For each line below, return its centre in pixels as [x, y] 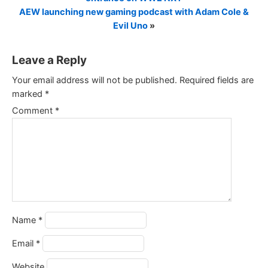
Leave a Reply [49, 60]
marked [28, 94]
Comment [33, 110]
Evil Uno [130, 25]
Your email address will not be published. [95, 80]
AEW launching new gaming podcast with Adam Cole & [134, 12]
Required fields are [217, 80]
